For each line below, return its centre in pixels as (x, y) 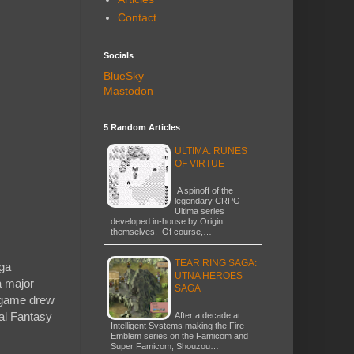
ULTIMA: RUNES (211, 151)
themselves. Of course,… (161, 231)
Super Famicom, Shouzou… (165, 346)
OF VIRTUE (200, 163)
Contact (137, 18)
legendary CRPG (207, 200)
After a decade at (207, 315)
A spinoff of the (204, 190)
